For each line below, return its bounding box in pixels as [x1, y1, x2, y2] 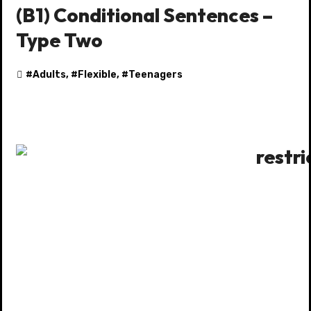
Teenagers [128, 68, 183, 81]
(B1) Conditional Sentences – [16, 2, 273, 27]
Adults [33, 68, 66, 81]
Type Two [16, 27, 103, 52]
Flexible [78, 68, 117, 81]
